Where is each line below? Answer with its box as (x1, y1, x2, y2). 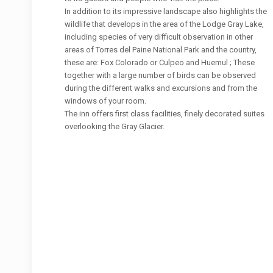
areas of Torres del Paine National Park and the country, (65, 44, 257, 54)
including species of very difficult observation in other (65, 32, 253, 41)
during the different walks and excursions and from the (65, 83, 258, 93)
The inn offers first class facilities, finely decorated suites (65, 108, 265, 118)
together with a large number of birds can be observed (65, 70, 257, 80)
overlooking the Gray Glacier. (65, 121, 165, 131)
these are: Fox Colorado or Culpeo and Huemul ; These (65, 57, 255, 67)
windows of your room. (65, 96, 147, 105)
